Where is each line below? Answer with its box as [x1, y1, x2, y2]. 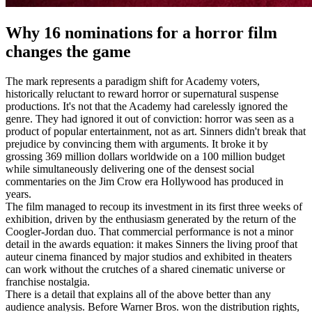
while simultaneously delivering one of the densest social [6, 162, 254, 175]
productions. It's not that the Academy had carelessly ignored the [6, 100, 288, 112]
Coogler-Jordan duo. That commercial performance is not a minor [6, 225, 293, 237]
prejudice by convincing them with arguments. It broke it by [6, 137, 268, 150]
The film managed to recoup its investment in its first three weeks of [6, 200, 302, 212]
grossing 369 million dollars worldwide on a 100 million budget [6, 150, 285, 162]
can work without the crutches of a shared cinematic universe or [6, 263, 285, 275]
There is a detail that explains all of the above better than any [6, 288, 271, 300]
